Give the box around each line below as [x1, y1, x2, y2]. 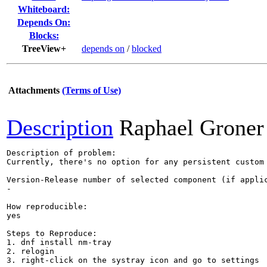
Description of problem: [7, 148, 116, 157]
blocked [132, 44, 162, 54]
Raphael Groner [119, 115, 264, 140]
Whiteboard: [18, 4, 70, 14]
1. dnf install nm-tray [7, 238, 111, 247]
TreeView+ [21, 44, 66, 54]
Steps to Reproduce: [7, 229, 97, 238]
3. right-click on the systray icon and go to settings [7, 256, 259, 265]
